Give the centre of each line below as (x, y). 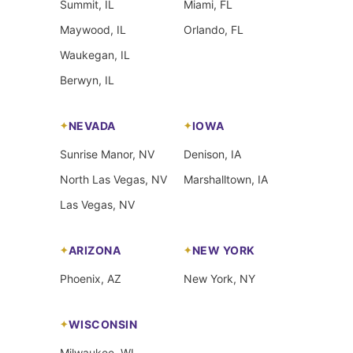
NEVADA (92, 125)
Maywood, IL (93, 29)
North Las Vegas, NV (113, 179)
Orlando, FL (214, 29)
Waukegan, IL (95, 54)
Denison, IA (212, 154)
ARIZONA (94, 250)
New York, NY (219, 278)
